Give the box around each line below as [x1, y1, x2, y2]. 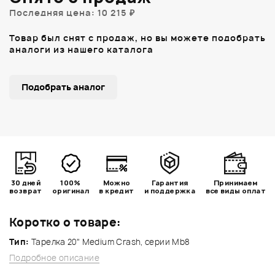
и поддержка [144, 185, 196, 195]
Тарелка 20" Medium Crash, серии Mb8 [29, 236, 190, 247]
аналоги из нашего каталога [9, 43, 153, 55]
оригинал [52, 185, 90, 195]
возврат [9, 185, 42, 195]
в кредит [99, 185, 134, 195]
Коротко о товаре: [9, 214, 122, 230]
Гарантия [151, 177, 188, 187]
